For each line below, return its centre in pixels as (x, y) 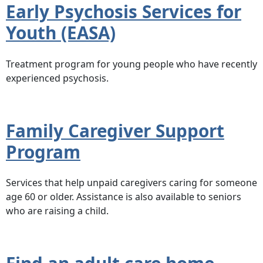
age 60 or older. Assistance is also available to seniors (124, 197)
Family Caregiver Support (115, 130)
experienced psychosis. (57, 78)
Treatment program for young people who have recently (131, 64)
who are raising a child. (57, 211)
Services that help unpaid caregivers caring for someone (131, 183)
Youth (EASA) (61, 32)
